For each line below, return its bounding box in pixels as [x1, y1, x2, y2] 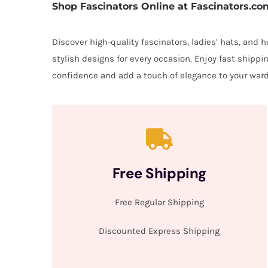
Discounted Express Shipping [99, 225, 220, 236]
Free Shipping [112, 163, 207, 182]
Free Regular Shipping [114, 196, 204, 208]
